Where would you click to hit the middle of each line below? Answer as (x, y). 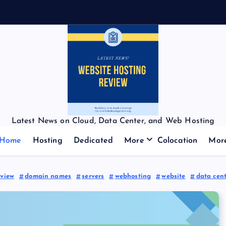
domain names (48, 176)
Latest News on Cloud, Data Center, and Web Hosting (113, 121)
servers (93, 176)
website (174, 176)
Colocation (177, 141)
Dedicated (93, 141)
